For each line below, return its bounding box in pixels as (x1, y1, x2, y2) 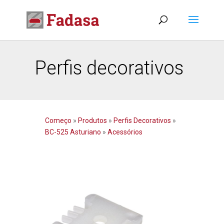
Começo (44, 116, 73, 124)
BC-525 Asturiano (44, 128, 101, 136)
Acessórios (105, 128, 142, 136)
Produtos (77, 116, 108, 124)
